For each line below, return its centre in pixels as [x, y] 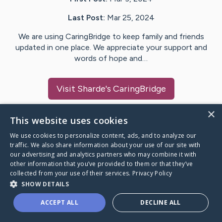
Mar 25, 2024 [131, 18]
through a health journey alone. [77, 209]
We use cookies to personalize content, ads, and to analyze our [103, 136]
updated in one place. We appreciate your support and [111, 48]
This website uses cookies [69, 120]
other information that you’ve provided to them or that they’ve [102, 164]
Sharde [91, 89]
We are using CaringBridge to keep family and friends [111, 37]
